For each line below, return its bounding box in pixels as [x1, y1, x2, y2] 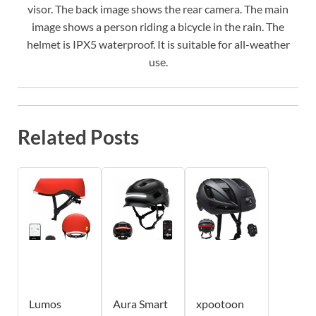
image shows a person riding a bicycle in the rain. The [32, 20, 284, 34]
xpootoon [196, 296, 245, 310]
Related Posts [18, 124, 139, 149]
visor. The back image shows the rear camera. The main [28, 2, 288, 16]
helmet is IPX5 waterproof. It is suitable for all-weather [26, 37, 290, 51]
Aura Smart [112, 296, 168, 310]
